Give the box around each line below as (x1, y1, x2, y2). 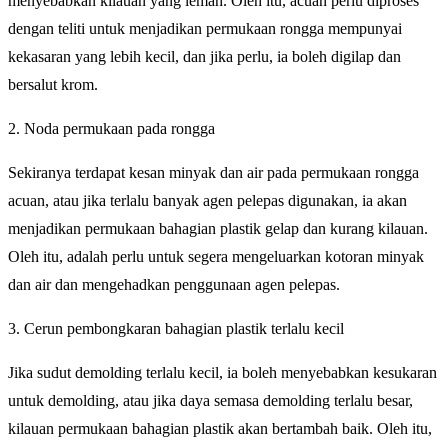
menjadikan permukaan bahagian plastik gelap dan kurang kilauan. (8, 220, 428, 238)
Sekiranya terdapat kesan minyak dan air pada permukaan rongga (8, 164, 419, 182)
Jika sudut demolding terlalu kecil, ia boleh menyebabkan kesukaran (8, 364, 437, 382)
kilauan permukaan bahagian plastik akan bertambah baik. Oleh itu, (8, 420, 432, 438)
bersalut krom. (8, 76, 98, 94)
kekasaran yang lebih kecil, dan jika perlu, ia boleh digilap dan (8, 48, 401, 66)
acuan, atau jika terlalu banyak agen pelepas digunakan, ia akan (8, 192, 407, 210)
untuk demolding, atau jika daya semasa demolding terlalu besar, (8, 392, 413, 410)
